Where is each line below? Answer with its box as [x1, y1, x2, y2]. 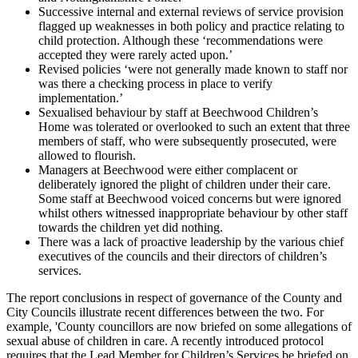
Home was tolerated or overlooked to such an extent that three [38, 119, 350, 133]
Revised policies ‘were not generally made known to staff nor [38, 62, 348, 76]
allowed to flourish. [38, 148, 136, 162]
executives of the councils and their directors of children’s [38, 249, 327, 263]
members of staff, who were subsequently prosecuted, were [38, 133, 336, 148]
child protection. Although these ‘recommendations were [38, 33, 323, 47]
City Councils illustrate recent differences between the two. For [6, 304, 324, 319]
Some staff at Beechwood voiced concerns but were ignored [38, 191, 341, 205]
